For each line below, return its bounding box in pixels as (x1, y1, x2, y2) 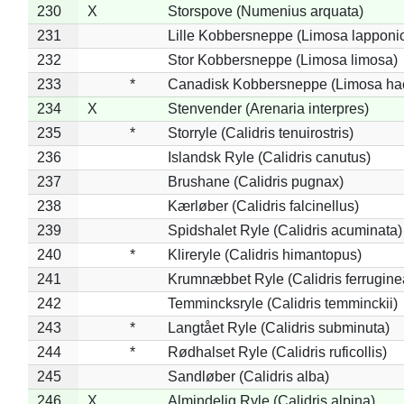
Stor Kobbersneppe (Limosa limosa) (167, 51, 398, 68)
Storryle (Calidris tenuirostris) (167, 124, 353, 141)
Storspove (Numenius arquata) (167, 3, 363, 19)
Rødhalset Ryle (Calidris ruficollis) (167, 344, 387, 360)
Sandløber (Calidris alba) (167, 368, 329, 384)
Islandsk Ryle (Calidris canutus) (167, 149, 371, 165)
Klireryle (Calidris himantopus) (167, 246, 362, 262)
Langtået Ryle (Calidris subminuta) (167, 319, 390, 335)
